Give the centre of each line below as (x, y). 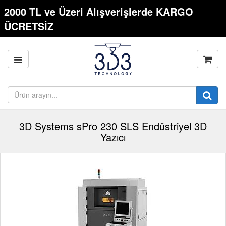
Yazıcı (113, 137)
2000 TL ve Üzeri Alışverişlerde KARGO (99, 11)
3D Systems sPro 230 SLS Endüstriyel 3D (113, 126)
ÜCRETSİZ (29, 26)
